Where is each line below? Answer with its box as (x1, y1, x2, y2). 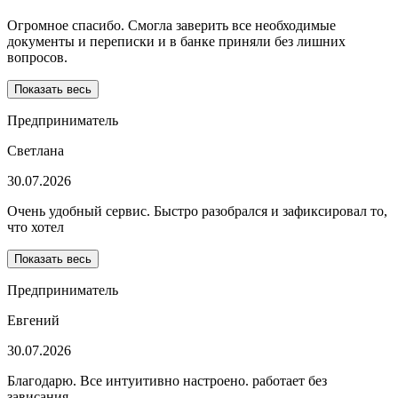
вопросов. (7, 50, 68, 66)
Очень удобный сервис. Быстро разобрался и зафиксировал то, (7, 203, 387, 219)
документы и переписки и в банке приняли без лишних (7, 34, 346, 50)
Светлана (7, 143, 64, 159)
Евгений (7, 313, 60, 329)
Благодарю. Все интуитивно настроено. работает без (7, 373, 327, 389)
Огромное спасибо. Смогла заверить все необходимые (7, 18, 336, 34)
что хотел (7, 219, 64, 235)
